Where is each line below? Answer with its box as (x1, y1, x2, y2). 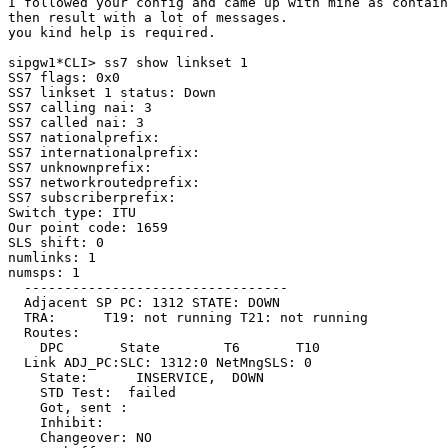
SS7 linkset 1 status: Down (8, 85, 216, 101)
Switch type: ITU (8, 205, 136, 221)
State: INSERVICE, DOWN (8, 370, 40, 386)
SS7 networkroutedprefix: (8, 175, 200, 191)
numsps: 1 (8, 265, 80, 281)
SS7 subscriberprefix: (8, 190, 176, 206)
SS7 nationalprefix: (8, 130, 160, 146)
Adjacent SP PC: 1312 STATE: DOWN (8, 295, 24, 311)
